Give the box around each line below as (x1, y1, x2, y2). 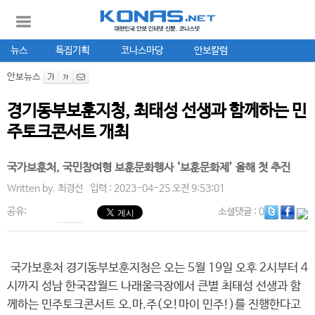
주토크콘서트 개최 (7, 123, 129, 142)
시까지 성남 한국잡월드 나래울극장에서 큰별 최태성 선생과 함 (7, 280, 301, 293)
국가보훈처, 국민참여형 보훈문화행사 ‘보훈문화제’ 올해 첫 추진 (7, 161, 290, 174)
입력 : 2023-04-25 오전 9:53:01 (90, 183, 225, 194)
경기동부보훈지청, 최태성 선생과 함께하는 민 (7, 102, 307, 121)
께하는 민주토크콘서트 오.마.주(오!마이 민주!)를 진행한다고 (7, 298, 301, 311)
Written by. (7, 183, 58, 194)
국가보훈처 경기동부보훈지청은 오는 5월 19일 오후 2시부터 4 (7, 262, 308, 275)
